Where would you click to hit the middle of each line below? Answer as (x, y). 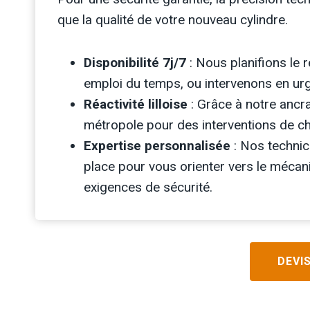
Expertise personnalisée (157, 146)
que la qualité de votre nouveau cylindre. (173, 20)
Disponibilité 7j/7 (135, 63)
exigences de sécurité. (148, 187)
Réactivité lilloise (136, 104)
